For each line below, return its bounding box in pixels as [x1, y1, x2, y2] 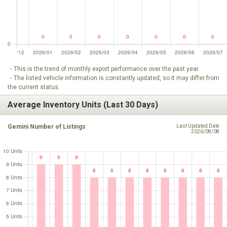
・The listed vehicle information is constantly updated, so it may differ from [8, 74, 219, 82]
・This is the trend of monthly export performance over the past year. [8, 65, 200, 72]
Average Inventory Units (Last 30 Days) [8, 100, 158, 110]
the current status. [8, 83, 60, 91]
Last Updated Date [176, 123, 219, 129]
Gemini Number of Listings [8, 123, 86, 130]
